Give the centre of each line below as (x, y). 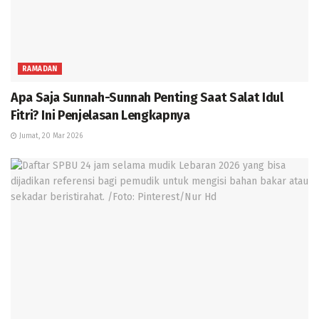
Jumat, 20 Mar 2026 (50, 136)
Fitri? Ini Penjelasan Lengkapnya (100, 115)
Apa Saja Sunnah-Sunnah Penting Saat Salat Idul (147, 97)
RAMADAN (40, 69)
